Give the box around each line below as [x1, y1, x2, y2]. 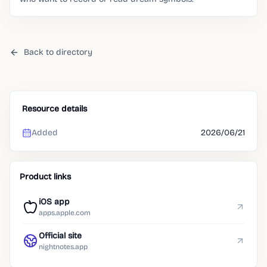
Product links [20, 172, 71, 182]
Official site [39, 231, 82, 241]
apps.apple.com [39, 209, 91, 217]
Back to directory [24, 47, 92, 57]
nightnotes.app [39, 243, 88, 251]
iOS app [39, 197, 70, 207]
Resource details [22, 104, 87, 114]
